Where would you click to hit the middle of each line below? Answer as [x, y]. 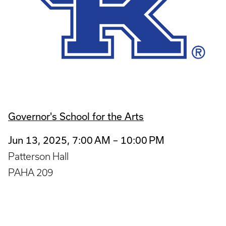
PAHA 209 [31, 172]
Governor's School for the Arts [76, 117]
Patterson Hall [38, 156]
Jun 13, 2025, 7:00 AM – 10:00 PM [86, 140]
